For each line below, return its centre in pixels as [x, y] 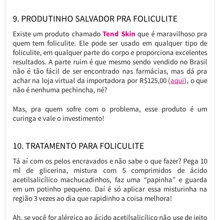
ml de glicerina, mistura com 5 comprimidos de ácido [110, 170]
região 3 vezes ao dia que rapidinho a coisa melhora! [92, 198]
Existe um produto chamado [58, 33]
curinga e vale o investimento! [58, 118]
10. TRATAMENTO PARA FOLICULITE [78, 145]
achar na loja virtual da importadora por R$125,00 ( [92, 80]
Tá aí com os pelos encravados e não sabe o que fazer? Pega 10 [110, 161]
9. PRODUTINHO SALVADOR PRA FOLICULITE [95, 18]
